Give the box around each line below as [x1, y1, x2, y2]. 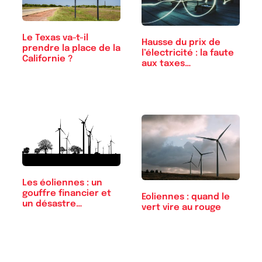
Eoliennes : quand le [142, 192, 230, 202]
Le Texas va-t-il [22, 33, 89, 43]
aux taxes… [142, 58, 191, 68]
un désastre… [22, 199, 82, 209]
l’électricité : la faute [142, 48, 234, 58]
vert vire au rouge [142, 202, 221, 212]
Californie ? [22, 54, 73, 64]
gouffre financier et [22, 189, 111, 199]
